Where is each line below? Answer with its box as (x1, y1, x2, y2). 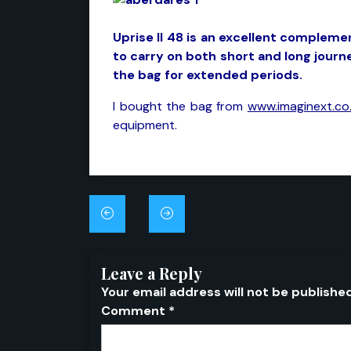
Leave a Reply (101, 262, 202, 284)
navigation (89, 222, 213, 255)
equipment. (113, 117, 177, 133)
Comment (101, 302, 168, 319)
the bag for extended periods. (113, 67, 302, 83)
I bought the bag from (113, 98, 248, 114)
